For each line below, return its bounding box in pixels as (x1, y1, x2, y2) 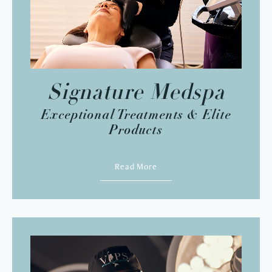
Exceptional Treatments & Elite (41, 106, 231, 123)
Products (109, 121, 163, 138)
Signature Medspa (47, 82, 225, 104)
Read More (115, 160, 157, 172)
